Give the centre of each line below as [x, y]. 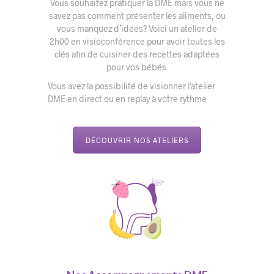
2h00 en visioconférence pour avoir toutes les [137, 42]
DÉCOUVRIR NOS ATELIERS [137, 140]
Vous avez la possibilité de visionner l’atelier [131, 86]
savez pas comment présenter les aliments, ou [137, 16]
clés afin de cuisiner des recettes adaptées [137, 54]
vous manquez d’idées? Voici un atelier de [137, 29]
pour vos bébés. [137, 67]
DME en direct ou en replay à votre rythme [127, 99]
